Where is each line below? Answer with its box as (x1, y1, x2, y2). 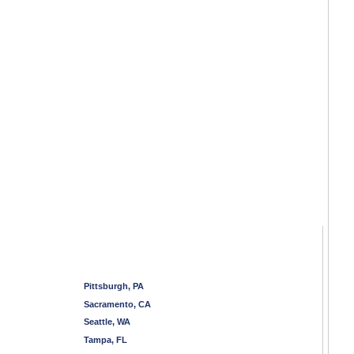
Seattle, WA (84, 317, 130, 327)
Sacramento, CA (84, 299, 151, 309)
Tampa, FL (84, 335, 127, 345)
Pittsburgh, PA (84, 281, 144, 291)
